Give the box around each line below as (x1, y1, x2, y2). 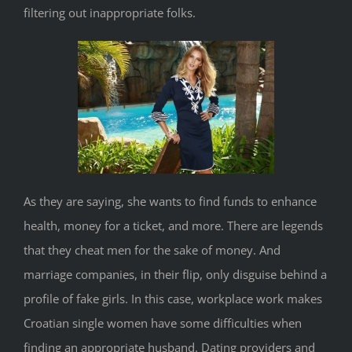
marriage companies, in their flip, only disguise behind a (24, 266, 327, 283)
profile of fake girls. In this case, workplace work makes (24, 291, 322, 307)
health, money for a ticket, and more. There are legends (24, 218, 323, 234)
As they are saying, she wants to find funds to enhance (24, 193, 317, 210)
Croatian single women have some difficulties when (24, 315, 302, 332)
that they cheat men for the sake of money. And (24, 242, 280, 258)
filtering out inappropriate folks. (24, 5, 196, 21)
